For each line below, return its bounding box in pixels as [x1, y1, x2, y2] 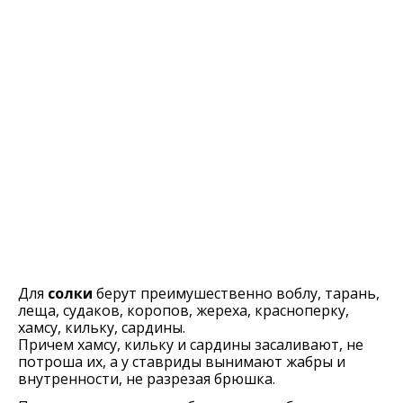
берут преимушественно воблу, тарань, [93, 283, 380, 303]
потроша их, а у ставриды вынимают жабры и [18, 352, 345, 372]
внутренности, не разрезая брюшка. [18, 369, 275, 389]
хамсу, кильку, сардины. [18, 318, 185, 337]
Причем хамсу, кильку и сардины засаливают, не [18, 335, 363, 354]
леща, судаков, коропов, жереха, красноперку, [18, 300, 349, 320]
